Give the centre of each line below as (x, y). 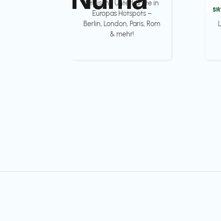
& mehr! (122, 34)
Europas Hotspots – (122, 14)
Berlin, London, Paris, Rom (122, 24)
